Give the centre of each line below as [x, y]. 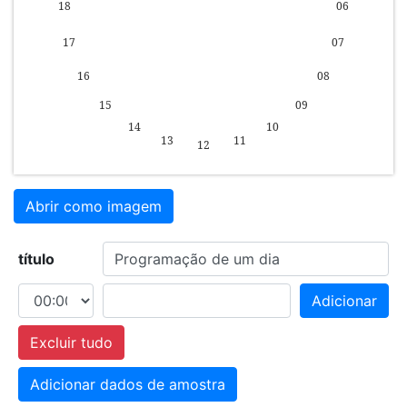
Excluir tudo [71, 343]
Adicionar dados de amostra [127, 385]
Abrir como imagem [94, 207]
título [36, 259]
